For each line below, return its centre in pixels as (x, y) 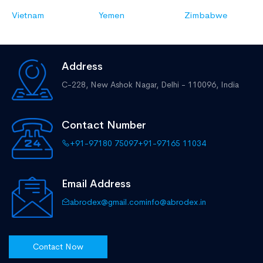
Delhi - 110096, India (200, 85)
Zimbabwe (206, 15)
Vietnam (28, 15)
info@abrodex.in (176, 202)
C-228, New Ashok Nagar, (111, 85)
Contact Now (58, 247)
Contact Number (104, 125)
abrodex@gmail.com (108, 202)
